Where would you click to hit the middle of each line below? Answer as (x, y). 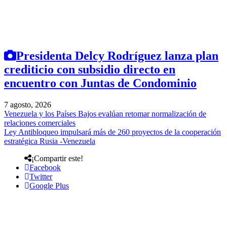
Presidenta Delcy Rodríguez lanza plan (117, 55)
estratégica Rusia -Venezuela (50, 141)
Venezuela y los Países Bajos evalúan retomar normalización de (105, 113)
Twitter (41, 176)
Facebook (45, 167)
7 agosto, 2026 (28, 104)
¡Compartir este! (57, 158)
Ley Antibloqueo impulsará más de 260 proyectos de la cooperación (112, 132)
